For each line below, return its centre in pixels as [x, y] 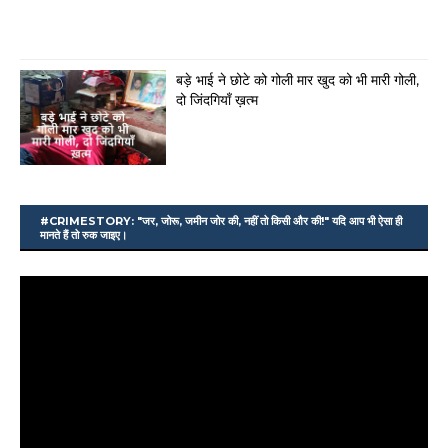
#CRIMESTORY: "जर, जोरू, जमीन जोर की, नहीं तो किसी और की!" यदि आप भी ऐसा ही [221, 221]
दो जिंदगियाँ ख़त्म [217, 100]
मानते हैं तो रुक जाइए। [83, 235]
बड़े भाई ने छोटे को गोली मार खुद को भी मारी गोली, [297, 80]
